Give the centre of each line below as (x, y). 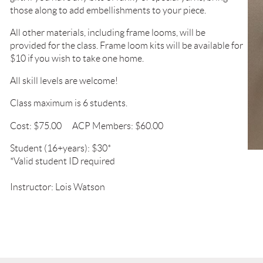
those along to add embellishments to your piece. (109, 10)
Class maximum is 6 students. (69, 103)
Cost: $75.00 (36, 126)
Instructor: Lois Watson (58, 187)
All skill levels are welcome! (64, 80)
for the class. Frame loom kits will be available (140, 45)
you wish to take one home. (89, 58)
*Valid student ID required (63, 161)
